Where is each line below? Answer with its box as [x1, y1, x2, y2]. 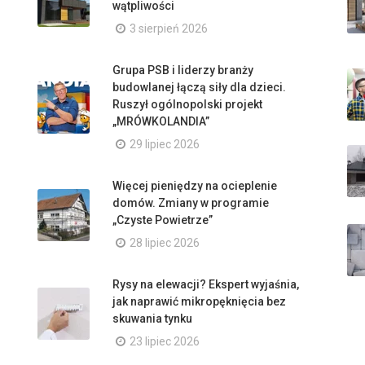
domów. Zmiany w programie [112, 196, 269, 209]
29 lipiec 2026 [130, 138, 200, 151]
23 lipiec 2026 [130, 335, 200, 348]
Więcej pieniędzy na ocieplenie [112, 179, 277, 192]
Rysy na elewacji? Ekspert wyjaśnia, [112, 278, 299, 291]
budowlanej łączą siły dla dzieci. [112, 81, 286, 94]
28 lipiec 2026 [130, 236, 200, 249]
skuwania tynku [112, 312, 192, 325]
